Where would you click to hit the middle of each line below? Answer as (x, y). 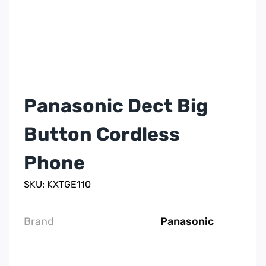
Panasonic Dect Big (116, 106)
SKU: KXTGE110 (57, 185)
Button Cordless (102, 134)
